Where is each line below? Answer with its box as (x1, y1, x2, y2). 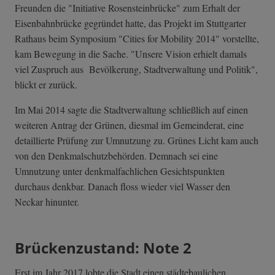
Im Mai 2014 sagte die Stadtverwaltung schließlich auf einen (15, 103, 248, 116)
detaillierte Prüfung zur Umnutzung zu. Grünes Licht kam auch (15, 133, 258, 147)
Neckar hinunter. (15, 195, 79, 208)
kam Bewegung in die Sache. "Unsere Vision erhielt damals (15, 47, 247, 60)
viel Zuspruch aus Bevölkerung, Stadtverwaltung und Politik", (15, 62, 258, 76)
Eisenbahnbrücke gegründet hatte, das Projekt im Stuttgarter (15, 16, 246, 29)
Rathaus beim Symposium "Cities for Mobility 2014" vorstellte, (15, 31, 259, 45)
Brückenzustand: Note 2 (15, 237, 192, 258)
